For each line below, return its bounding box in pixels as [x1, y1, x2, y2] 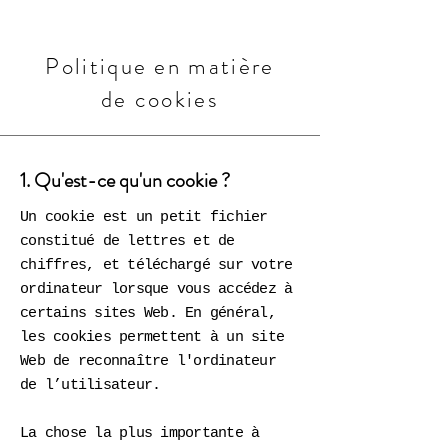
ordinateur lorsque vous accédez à [20, 281, 293, 298]
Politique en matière [45, 50, 275, 83]
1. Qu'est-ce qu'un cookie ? [20, 166, 230, 195]
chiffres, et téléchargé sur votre [20, 257, 293, 274]
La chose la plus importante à [20, 425, 260, 442]
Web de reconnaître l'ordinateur [20, 353, 276, 370]
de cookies [100, 83, 219, 116]
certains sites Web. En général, [20, 305, 276, 322]
